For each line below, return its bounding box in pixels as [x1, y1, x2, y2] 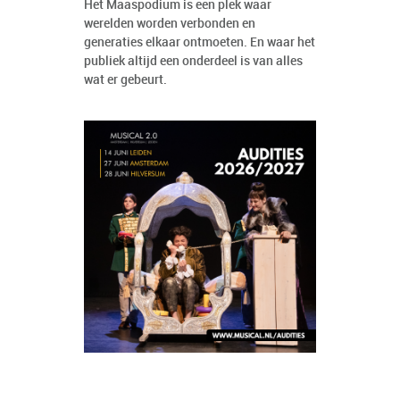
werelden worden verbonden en [84, 17, 255, 31]
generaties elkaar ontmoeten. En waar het [84, 36, 315, 50]
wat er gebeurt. [84, 73, 167, 87]
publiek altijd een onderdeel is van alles [84, 54, 303, 69]
